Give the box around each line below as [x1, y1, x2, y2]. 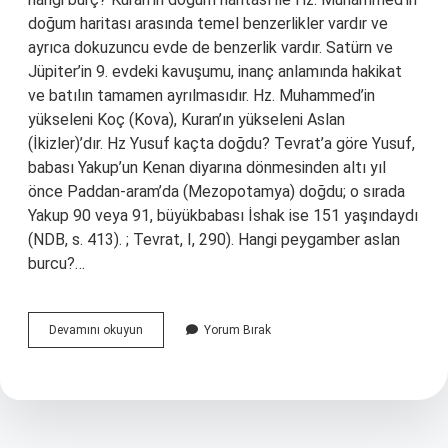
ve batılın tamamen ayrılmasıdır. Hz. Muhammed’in [28, 86, 375, 105]
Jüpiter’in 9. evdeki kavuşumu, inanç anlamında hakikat [28, 62, 402, 81]
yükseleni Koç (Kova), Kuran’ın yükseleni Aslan [28, 110, 345, 129]
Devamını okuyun [49, 323, 143, 337]
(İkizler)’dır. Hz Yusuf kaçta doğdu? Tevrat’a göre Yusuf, [28, 134, 415, 153]
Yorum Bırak [204, 323, 271, 337]
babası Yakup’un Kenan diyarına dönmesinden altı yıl [28, 158, 386, 177]
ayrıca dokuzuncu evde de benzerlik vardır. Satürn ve [28, 38, 393, 57]
